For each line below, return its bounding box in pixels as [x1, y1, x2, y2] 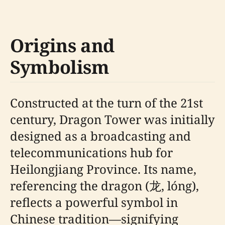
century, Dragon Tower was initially [10, 111, 215, 128]
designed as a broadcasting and [10, 128, 191, 144]
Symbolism [10, 55, 109, 79]
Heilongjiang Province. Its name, [10, 161, 196, 177]
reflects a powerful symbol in [10, 194, 178, 210]
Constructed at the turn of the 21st [10, 94, 203, 111]
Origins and [10, 33, 115, 58]
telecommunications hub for [10, 144, 173, 161]
